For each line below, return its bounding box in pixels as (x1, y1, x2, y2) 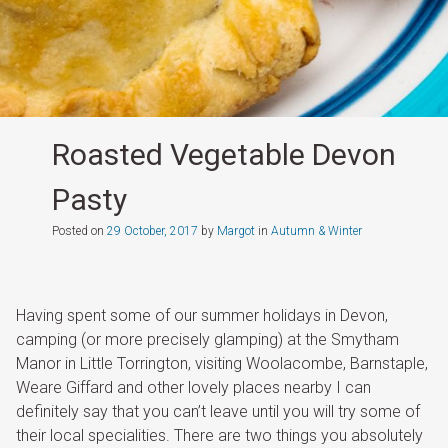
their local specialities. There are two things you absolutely (16, 426, 423, 445)
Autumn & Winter (270, 224, 362, 238)
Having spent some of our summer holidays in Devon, (16, 306, 388, 325)
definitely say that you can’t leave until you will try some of (16, 402, 420, 421)
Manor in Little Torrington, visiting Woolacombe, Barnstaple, (16, 354, 428, 373)
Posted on (51, 224, 107, 238)
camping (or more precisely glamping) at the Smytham (16, 330, 399, 349)
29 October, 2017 (106, 224, 198, 238)
